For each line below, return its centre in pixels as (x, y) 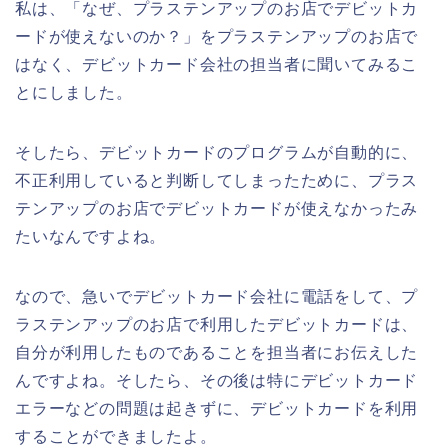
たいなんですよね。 (91, 236)
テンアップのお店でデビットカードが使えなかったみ (217, 208)
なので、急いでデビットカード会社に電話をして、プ (217, 296)
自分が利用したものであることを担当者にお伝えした (217, 352)
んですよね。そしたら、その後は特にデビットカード (217, 380)
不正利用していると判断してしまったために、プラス (217, 180)
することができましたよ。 (116, 436)
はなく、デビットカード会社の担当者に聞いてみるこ (217, 64)
